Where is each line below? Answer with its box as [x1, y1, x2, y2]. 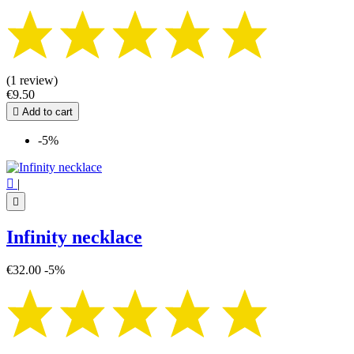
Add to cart [19, 105, 73, 118]
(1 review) [6, 73, 58, 87]
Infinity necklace [6, 226, 142, 247]
